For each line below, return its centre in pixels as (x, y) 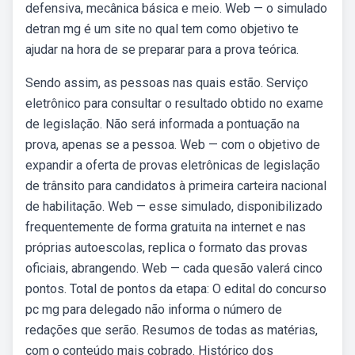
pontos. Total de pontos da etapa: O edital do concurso (176, 289)
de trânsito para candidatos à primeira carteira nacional (176, 186)
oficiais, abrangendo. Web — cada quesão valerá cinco (174, 268)
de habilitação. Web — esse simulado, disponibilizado (174, 206)
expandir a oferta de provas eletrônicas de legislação (173, 165)
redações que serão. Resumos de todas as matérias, (172, 330)
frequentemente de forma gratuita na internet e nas (166, 227)
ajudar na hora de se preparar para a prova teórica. (162, 50)
